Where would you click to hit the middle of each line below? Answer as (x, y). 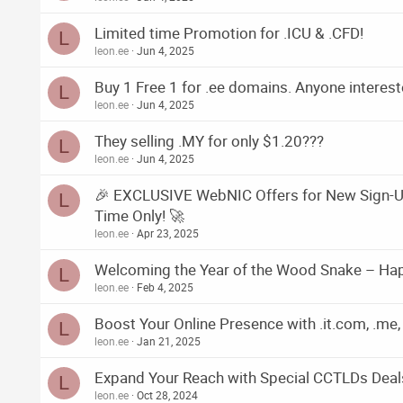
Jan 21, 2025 (169, 341)
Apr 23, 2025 (168, 233)
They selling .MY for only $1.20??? (209, 141)
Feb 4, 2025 (165, 287)
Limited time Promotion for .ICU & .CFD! (229, 33)
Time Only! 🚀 (139, 216)
